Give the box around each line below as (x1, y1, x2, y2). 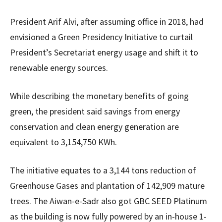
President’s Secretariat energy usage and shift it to (10, 47, 198, 58)
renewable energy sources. (10, 62, 108, 73)
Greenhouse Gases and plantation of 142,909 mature (10, 180, 205, 191)
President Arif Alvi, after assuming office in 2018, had (10, 16, 204, 27)
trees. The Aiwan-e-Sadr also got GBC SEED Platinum (10, 195, 207, 207)
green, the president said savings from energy (10, 106, 180, 117)
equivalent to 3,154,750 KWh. (10, 136, 117, 148)
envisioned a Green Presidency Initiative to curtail (10, 31, 193, 43)
